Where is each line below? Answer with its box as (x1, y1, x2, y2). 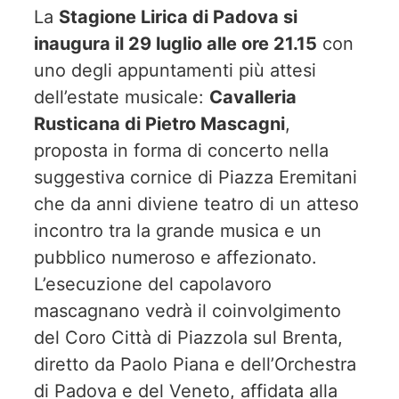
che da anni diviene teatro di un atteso (34, 193, 359, 215)
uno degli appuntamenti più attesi (34, 60, 316, 81)
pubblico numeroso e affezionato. (34, 247, 317, 268)
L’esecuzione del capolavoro (34, 273, 272, 295)
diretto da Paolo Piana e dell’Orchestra (34, 354, 356, 375)
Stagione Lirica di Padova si (59, 6, 297, 28)
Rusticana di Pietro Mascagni (34, 113, 285, 134)
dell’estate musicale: (34, 86, 209, 108)
